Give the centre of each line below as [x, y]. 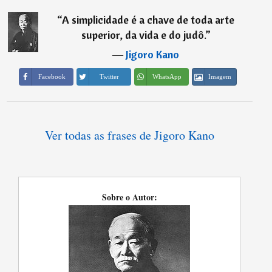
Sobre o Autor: [129, 197]
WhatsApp [167, 76]
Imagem [220, 76]
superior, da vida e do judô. [143, 35]
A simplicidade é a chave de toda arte [148, 19]
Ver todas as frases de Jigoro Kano [129, 135]
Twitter [110, 76]
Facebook [52, 76]
